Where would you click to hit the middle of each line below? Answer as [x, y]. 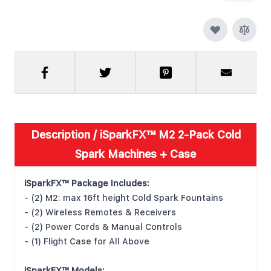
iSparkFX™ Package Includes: [87, 183]
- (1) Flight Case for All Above [87, 241]
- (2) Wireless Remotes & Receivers [100, 212]
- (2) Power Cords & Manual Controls [103, 227]
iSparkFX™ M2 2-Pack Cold [170, 135]
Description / [65, 135]
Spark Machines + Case [135, 154]
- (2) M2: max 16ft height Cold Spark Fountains [124, 198]
